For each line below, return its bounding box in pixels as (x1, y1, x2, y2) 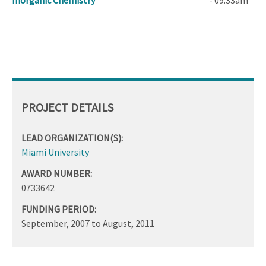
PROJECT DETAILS (21, 99, 113, 115)
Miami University (21, 145, 89, 158)
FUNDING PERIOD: (21, 202, 96, 215)
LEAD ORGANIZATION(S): (21, 131, 123, 144)
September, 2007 (21, 217, 90, 229)
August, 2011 (103, 217, 154, 229)
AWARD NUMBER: (21, 167, 92, 179)
